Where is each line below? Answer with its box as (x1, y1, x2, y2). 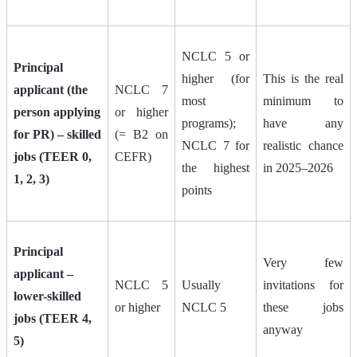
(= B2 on (115, 127, 168, 142)
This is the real (263, 72, 343, 86)
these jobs (263, 300, 343, 315)
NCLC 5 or (182, 49, 249, 64)
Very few (263, 256, 343, 270)
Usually (182, 278, 221, 292)
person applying (14, 105, 100, 120)
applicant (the (14, 83, 88, 97)
